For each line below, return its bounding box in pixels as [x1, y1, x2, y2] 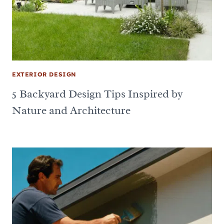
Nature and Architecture [12, 103, 130, 117]
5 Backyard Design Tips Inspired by [12, 86, 183, 101]
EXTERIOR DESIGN [12, 70, 76, 78]
